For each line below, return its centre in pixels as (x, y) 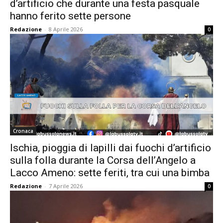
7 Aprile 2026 (66, 186)
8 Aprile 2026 (66, 29)
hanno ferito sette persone (70, 16)
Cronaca (23, 131)
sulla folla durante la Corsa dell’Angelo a (103, 160)
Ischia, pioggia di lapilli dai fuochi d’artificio (111, 148)
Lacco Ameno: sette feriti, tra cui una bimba (110, 173)
